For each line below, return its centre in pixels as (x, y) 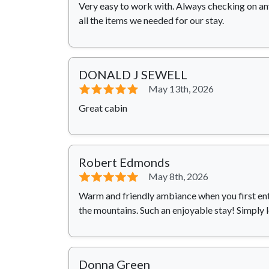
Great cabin (103, 108)
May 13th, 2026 (181, 89)
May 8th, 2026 (178, 177)
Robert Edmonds (124, 162)
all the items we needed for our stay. (151, 20)
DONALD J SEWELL (133, 75)
